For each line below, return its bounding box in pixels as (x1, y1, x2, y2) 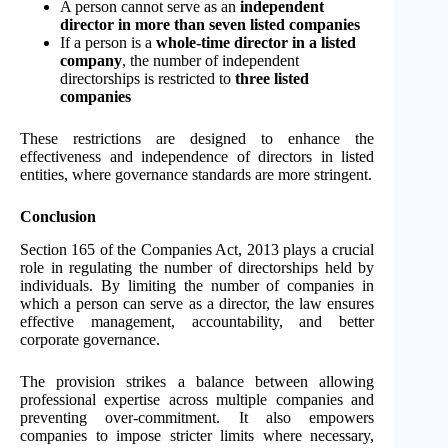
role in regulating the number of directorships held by (20, 258, 375, 276)
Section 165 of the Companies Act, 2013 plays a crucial (20, 240, 375, 258)
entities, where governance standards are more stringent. (20, 165, 372, 183)
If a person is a (60, 33, 156, 51)
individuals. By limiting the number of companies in (20, 276, 375, 294)
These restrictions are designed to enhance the (20, 129, 375, 147)
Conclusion (20, 207, 96, 225)
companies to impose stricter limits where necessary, (20, 426, 375, 444)
